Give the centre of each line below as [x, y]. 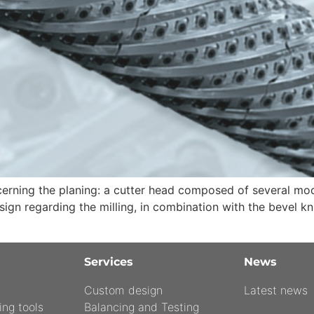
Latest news [276, 290]
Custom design [123, 290]
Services [109, 261]
